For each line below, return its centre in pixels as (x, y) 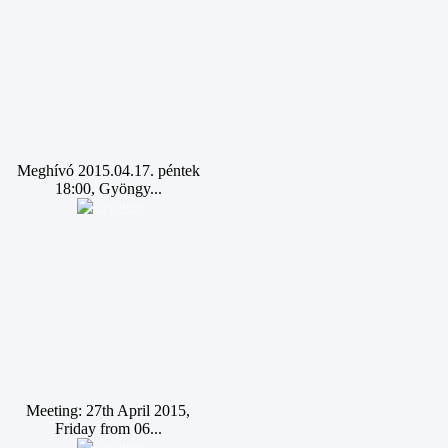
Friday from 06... (108, 428)
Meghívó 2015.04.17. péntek (108, 170)
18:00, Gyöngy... (108, 188)
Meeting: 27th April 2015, (108, 410)
